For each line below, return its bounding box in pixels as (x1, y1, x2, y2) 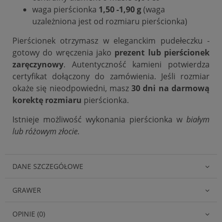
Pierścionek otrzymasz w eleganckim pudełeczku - (12, 35, 210, 46)
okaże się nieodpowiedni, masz (12, 82, 132, 94)
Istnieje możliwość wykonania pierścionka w (12, 113, 186, 125)
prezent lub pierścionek (114, 47, 210, 58)
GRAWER (12, 185, 41, 195)
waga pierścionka (32, 3, 97, 15)
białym (186, 113, 210, 125)
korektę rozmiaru (12, 94, 82, 106)
